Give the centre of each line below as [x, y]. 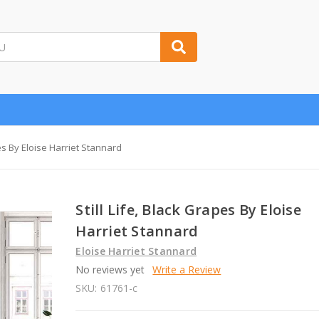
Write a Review [187, 269]
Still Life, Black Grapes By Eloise [188, 209]
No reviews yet [110, 269]
